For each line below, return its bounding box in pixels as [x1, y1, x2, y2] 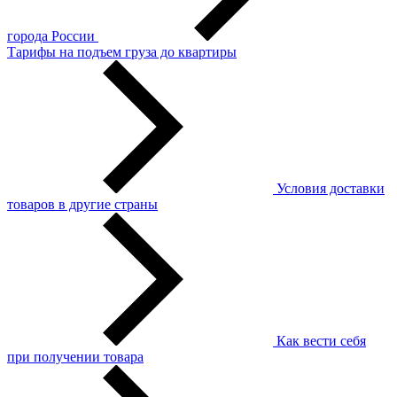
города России [7, 28, 95, 44]
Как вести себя [276, 333, 366, 349]
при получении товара [7, 349, 144, 365]
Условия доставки [276, 181, 385, 197]
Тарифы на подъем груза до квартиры [7, 44, 237, 60]
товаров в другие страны [7, 197, 158, 213]
